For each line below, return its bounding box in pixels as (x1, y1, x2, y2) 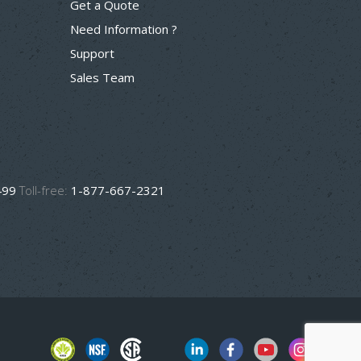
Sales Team (70, 69, 135, 86)
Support (70, 45, 114, 62)
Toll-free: (19, 182, 68, 199)
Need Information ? (70, 21, 177, 38)
